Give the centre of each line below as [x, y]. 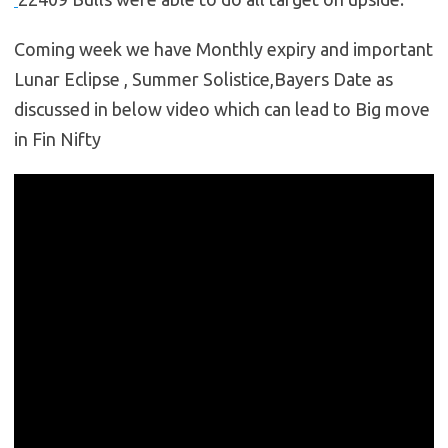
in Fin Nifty [57, 139]
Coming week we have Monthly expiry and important [223, 49]
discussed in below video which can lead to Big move [222, 109]
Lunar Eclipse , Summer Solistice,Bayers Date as [203, 79]
